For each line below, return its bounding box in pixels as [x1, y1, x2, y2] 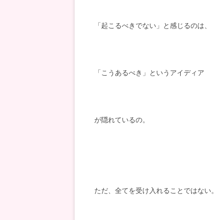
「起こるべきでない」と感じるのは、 [94, 21, 211, 30]
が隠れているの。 [94, 115, 149, 124]
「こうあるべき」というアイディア [94, 68, 204, 77]
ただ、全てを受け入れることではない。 [94, 186, 218, 195]
